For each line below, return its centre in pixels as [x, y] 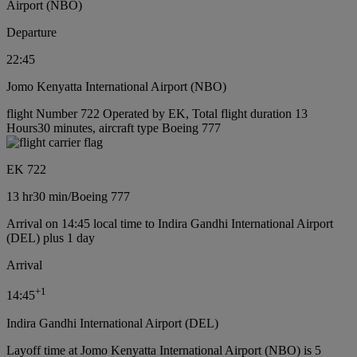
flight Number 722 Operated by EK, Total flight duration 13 [157, 114]
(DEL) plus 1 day [51, 238]
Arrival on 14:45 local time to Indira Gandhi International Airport [170, 224]
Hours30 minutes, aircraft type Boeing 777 [114, 128]
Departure [31, 33]
